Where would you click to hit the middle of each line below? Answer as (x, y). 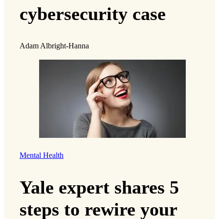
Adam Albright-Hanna (54, 46)
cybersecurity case (93, 13)
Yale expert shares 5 (99, 187)
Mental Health (42, 155)
